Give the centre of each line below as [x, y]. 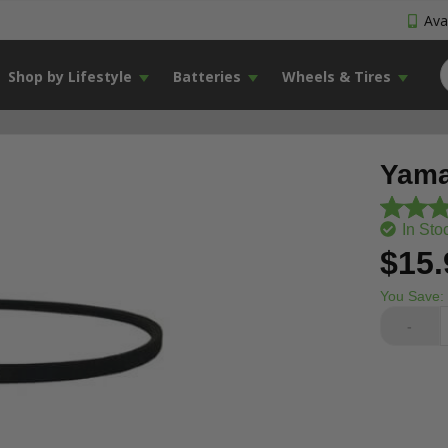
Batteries [206, 76]
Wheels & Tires [336, 76]
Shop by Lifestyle [69, 76]
